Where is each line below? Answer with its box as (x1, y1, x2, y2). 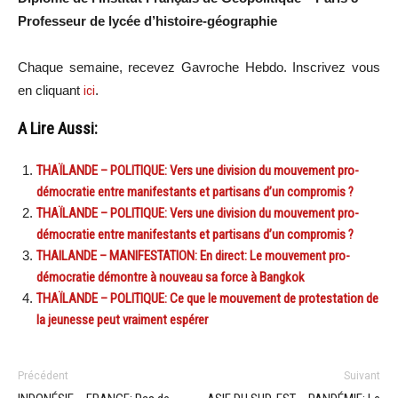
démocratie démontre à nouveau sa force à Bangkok (36, 268, 305, 285)
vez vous (324, 59, 381, 75)
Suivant (344, 369, 380, 382)
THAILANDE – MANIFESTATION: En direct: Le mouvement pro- (36, 247, 350, 264)
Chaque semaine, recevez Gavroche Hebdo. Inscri (18, 59, 325, 75)
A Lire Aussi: (18, 118, 98, 139)
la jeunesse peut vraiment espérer (36, 311, 208, 328)
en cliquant (18, 82, 84, 98)
